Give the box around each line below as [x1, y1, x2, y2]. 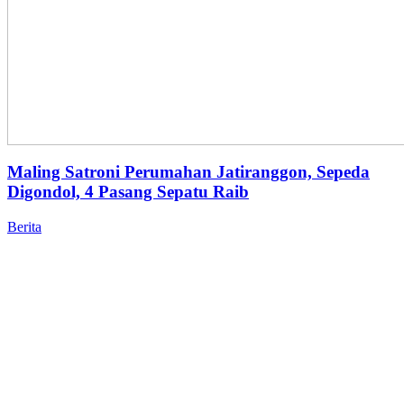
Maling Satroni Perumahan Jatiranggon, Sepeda [7, 162, 370, 182]
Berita [7, 218, 41, 234]
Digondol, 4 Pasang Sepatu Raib [7, 182, 249, 202]
